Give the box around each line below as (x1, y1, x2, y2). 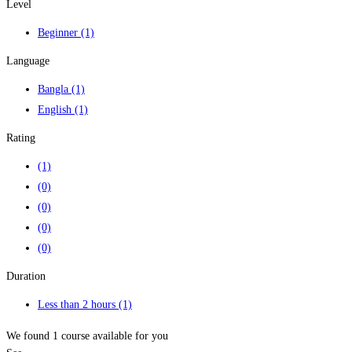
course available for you (58, 330, 168, 343)
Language (6, 55, 49, 68)
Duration (6, 270, 46, 283)
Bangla (38, 83, 71, 96)
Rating (6, 132, 35, 145)
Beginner (38, 27, 81, 39)
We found (6, 330, 53, 343)
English (38, 104, 75, 116)
